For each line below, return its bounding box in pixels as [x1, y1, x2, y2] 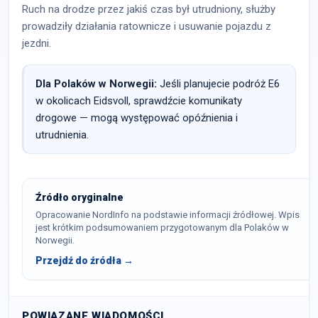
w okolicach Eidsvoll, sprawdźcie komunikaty [35, 94, 242, 107]
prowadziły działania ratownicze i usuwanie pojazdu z [22, 20, 271, 33]
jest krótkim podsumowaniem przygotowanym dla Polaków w [35, 222, 289, 233]
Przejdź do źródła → [35, 255, 133, 266]
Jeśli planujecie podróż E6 [157, 77, 280, 90]
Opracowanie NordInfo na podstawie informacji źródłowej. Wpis [35, 209, 300, 220]
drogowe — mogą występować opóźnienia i [35, 111, 238, 124]
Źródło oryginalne [35, 192, 124, 203]
